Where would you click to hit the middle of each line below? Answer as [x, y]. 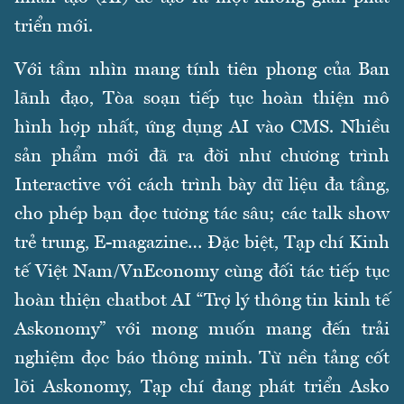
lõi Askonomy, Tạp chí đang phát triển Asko [202, 388]
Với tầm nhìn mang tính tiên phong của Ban [202, 71]
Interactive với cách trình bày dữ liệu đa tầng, [202, 186]
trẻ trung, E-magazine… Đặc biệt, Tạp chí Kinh [202, 244]
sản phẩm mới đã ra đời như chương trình [202, 157]
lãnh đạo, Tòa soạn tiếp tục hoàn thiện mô [202, 100]
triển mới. [54, 28]
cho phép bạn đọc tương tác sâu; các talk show [202, 215]
